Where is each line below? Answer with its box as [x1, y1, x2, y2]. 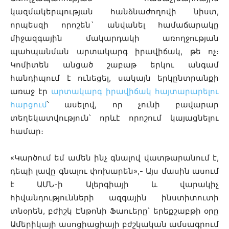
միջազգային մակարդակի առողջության [10, 33, 219, 43]
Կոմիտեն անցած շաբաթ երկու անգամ [10, 59, 219, 70]
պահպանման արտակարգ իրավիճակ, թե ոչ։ [10, 46, 219, 56]
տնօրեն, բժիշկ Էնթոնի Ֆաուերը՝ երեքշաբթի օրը [10, 205, 219, 216]
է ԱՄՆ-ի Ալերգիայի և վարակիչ [10, 179, 219, 189]
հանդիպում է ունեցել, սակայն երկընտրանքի [10, 73, 219, 83]
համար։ [10, 126, 45, 136]
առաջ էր [10, 86, 51, 96]
